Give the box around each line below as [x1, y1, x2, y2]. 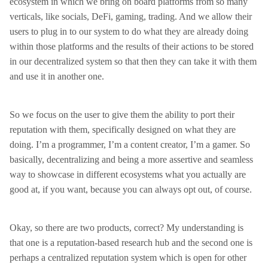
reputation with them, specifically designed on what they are [10, 124, 236, 135]
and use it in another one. [10, 71, 104, 81]
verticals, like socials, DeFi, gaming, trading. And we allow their [10, 11, 252, 22]
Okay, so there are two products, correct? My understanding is [10, 223, 243, 233]
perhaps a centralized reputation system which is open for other [10, 252, 246, 263]
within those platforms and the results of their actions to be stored [10, 41, 254, 51]
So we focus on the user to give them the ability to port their [10, 109, 234, 120]
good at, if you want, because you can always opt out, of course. [10, 184, 252, 194]
